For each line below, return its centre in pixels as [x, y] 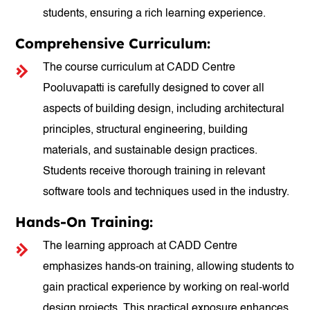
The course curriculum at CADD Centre [139, 68]
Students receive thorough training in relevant [154, 172]
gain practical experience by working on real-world [166, 288]
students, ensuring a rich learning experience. [155, 14]
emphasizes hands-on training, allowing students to [169, 267]
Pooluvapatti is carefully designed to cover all [154, 89]
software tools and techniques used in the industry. [166, 192]
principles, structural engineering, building [146, 130]
